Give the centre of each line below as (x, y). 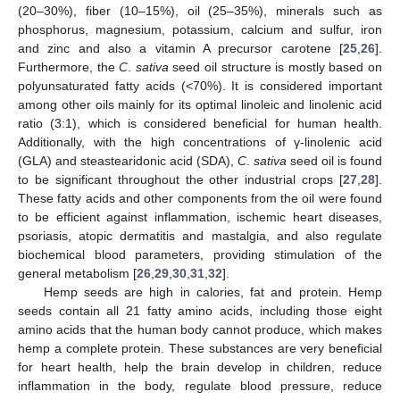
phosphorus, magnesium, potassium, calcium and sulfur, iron (200, 30)
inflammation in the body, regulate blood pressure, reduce (200, 386)
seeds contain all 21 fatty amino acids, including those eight (200, 311)
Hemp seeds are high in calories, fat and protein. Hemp (212, 292)
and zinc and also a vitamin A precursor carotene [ (180, 49)
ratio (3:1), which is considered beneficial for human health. (200, 124)
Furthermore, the (69, 67)
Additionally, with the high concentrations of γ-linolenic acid (200, 142)
